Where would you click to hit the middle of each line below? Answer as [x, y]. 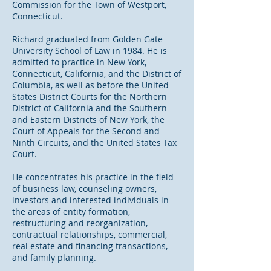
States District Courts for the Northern [90, 96]
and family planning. [54, 257]
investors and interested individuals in [90, 200]
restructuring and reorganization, [80, 223]
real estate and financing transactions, [90, 246]
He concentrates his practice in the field [93, 177]
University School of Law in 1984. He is [90, 51]
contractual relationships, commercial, [90, 234]
